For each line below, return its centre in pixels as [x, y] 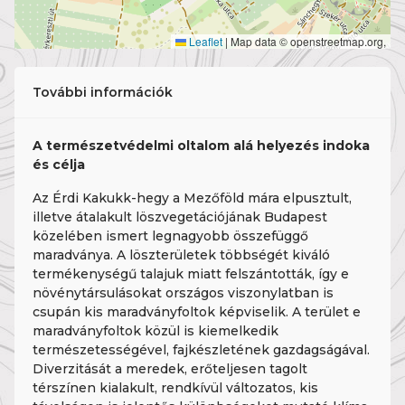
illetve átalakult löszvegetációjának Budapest [180, 217]
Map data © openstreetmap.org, [307, 41]
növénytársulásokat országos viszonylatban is [183, 293]
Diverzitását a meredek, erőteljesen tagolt [170, 369]
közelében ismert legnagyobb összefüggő [170, 236]
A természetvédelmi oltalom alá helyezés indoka [201, 146]
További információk [103, 92]
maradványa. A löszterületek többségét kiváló [181, 255]
